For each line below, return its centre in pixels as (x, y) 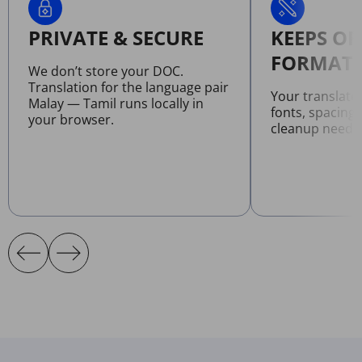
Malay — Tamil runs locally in (116, 103)
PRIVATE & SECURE (116, 37)
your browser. (71, 119)
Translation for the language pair (128, 87)
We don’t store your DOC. (106, 71)
